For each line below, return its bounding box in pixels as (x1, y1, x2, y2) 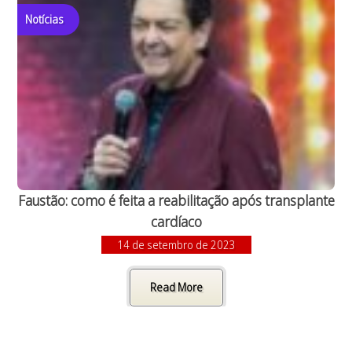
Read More (149, 279, 203, 295)
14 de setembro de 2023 (116, 236, 236, 252)
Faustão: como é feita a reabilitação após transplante (17, 190, 335, 210)
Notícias (25, 12, 64, 27)
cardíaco (150, 211, 202, 231)
